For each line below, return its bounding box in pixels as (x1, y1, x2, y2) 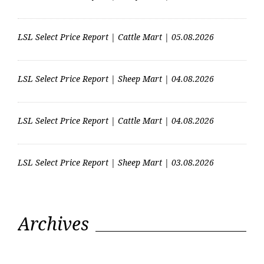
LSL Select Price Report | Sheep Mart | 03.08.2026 (18, 157, 214, 169)
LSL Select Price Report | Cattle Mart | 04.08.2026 (18, 115, 214, 127)
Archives (18, 212, 89, 236)
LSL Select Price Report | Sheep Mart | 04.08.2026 (18, 73, 214, 85)
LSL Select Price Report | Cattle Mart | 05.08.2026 (18, 31, 214, 43)
